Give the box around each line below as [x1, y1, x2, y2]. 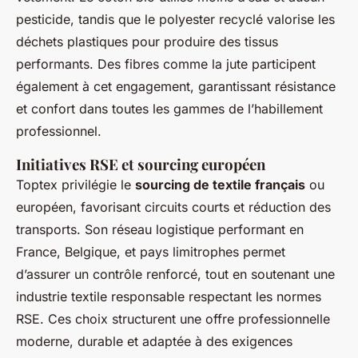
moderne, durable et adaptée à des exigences [16, 333, 292, 350]
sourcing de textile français [135, 177, 305, 193]
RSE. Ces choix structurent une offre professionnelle [16, 311, 330, 328]
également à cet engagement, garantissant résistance [16, 78, 336, 95]
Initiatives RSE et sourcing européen [16, 154, 265, 175]
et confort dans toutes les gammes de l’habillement [16, 101, 323, 117]
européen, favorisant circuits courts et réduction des [16, 199, 331, 216]
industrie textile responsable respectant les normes [16, 288, 321, 305]
